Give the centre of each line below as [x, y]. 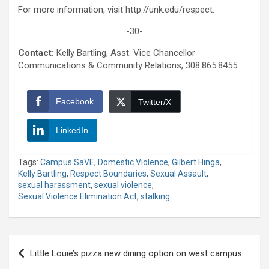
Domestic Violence [133, 162]
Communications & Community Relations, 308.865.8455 [128, 66]
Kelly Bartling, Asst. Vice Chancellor [125, 53]
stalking [155, 197]
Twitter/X [155, 102]
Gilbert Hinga [196, 162]
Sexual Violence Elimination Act [77, 197]
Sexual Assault [178, 174]
